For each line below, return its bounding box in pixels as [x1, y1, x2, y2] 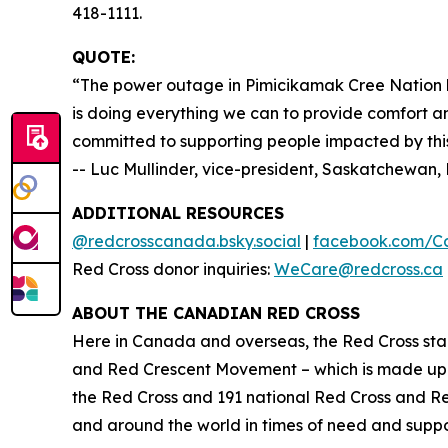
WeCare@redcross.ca [274, 259, 443, 280]
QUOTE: [72, 47, 135, 68]
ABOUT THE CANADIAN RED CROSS [72, 303, 360, 324]
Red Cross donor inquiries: [72, 259, 274, 280]
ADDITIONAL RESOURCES [72, 203, 284, 224]
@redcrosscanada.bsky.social [72, 231, 301, 252]
